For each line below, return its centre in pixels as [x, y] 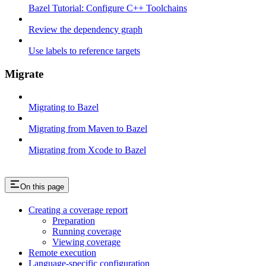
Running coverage [87, 232]
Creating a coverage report [78, 210]
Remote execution [62, 253]
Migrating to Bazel [64, 107]
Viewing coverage [86, 242]
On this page [42, 187]
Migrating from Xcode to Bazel [87, 150]
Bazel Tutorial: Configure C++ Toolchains [108, 8]
